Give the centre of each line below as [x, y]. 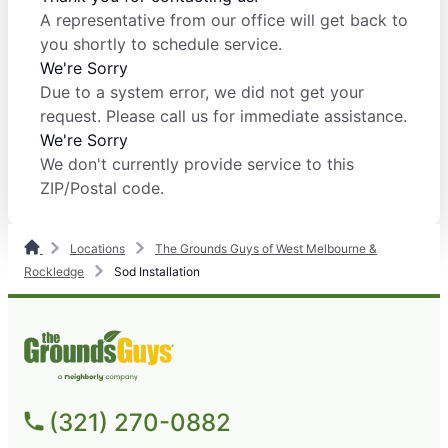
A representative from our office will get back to [224, 20]
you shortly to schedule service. [161, 44]
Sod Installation [155, 272]
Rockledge [54, 272]
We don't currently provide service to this [197, 164]
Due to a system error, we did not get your [202, 92]
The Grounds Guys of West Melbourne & [266, 249]
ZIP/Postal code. [102, 188]
